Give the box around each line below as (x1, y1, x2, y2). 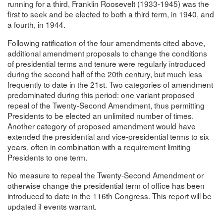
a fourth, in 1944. (7, 19, 65, 30)
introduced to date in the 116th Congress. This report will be (7, 190, 212, 201)
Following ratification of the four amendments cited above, (7, 37, 205, 48)
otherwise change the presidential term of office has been (7, 180, 205, 191)
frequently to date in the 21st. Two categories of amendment (7, 78, 213, 90)
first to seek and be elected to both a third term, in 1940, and (7, 8, 214, 19)
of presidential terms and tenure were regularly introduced (7, 57, 206, 69)
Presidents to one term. (7, 151, 87, 163)
